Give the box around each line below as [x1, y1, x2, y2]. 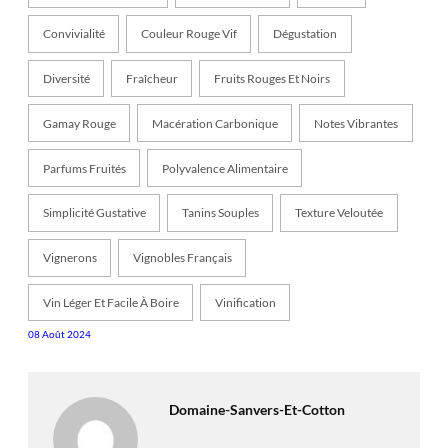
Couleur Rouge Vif [140, 26, 237, 42]
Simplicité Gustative [42, 205, 146, 221]
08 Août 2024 [28, 328, 91, 341]
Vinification [214, 295, 276, 310]
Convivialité [42, 26, 105, 42]
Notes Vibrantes [313, 115, 398, 131]
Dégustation [272, 26, 337, 42]
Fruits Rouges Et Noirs [213, 71, 330, 87]
